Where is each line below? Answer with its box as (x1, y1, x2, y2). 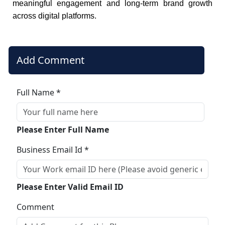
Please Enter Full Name (16, 124, 109, 135)
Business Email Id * (16, 144, 89, 155)
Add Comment (16, 53, 84, 67)
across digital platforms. (12, 11, 96, 20)
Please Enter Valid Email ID (16, 181, 124, 192)
